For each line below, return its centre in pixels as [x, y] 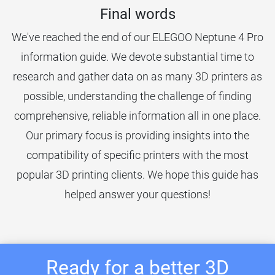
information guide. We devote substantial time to [137, 56]
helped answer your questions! [137, 194]
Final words [137, 14]
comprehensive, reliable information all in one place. [137, 115]
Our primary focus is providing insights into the [137, 135]
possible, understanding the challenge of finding [137, 96]
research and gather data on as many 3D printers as [137, 76]
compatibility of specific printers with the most [137, 155]
